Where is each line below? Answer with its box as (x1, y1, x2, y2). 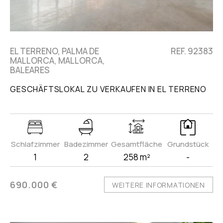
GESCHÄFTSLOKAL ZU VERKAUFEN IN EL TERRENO (10, 84, 207, 95)
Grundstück (167, 139, 209, 150)
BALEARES (10, 64, 50, 76)
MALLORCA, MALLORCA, (10, 55, 106, 67)
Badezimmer (64, 139, 108, 150)
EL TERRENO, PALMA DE (10, 45, 100, 57)
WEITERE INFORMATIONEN (112, 180, 205, 190)
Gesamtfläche (111, 139, 163, 150)
